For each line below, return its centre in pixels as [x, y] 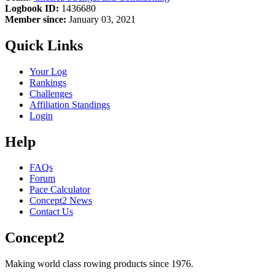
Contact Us [51, 212]
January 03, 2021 [101, 19]
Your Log [48, 71]
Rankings [48, 82]
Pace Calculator [60, 190]
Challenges [51, 93]
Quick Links [44, 45]
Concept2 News [61, 201]
